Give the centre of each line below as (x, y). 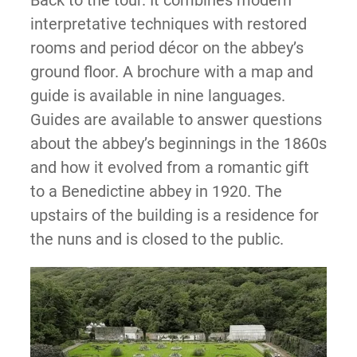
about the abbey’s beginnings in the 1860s (178, 143)
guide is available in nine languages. (157, 96)
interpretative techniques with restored (168, 24)
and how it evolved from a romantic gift (169, 167)
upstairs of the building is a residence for (174, 215)
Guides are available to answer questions (176, 120)
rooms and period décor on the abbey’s (167, 48)
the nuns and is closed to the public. (157, 239)
